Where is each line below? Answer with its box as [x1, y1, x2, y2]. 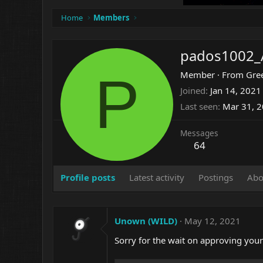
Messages [180, 127, 218, 139]
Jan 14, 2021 [210, 85, 261, 97]
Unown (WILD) [114, 215, 177, 227]
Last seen [180, 100, 218, 113]
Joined [180, 85, 205, 97]
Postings [198, 171, 233, 183]
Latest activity [129, 171, 184, 183]
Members [93, 12, 130, 23]
